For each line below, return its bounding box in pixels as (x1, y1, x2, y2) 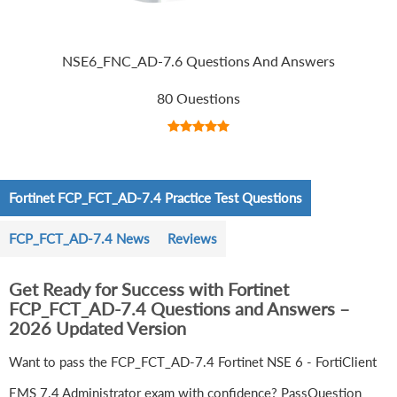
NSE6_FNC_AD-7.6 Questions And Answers (62, 52, 335, 70)
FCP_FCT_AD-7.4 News (9, 230, 150, 247)
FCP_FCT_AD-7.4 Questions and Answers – (9, 298, 350, 320)
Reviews (167, 230, 217, 247)
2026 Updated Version (9, 317, 186, 339)
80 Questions (157, 90, 240, 107)
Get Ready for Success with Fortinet (9, 278, 289, 300)
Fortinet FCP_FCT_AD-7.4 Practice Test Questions (9, 190, 302, 206)
